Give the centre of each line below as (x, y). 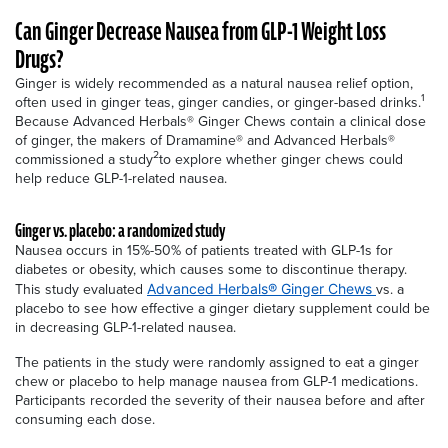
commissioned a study (84, 159)
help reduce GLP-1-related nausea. (121, 178)
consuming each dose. (87, 419)
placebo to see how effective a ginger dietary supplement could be (222, 308)
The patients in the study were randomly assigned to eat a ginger (217, 362)
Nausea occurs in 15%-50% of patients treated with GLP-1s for (204, 250)
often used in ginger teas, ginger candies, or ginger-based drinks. (218, 102)
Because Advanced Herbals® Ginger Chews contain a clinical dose (220, 121)
